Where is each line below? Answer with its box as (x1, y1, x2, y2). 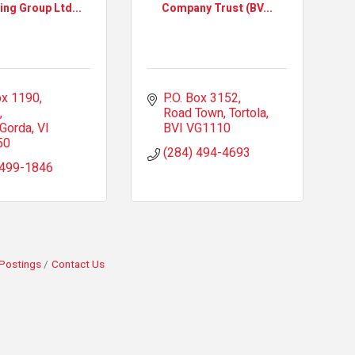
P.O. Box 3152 (162, 89, 239, 108)
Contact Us (52, 257, 105, 273)
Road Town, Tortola (162, 104, 266, 123)
